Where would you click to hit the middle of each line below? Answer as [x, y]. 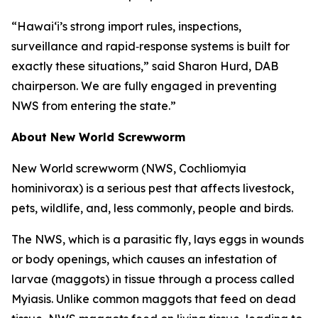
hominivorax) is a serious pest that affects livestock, [153, 188]
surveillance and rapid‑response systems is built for [150, 46]
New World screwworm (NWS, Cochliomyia [129, 168]
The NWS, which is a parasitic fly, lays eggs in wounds [158, 239]
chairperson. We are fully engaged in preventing [144, 86]
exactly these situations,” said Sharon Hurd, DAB [145, 66]
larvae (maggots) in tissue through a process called [153, 279]
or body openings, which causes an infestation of [144, 259]
